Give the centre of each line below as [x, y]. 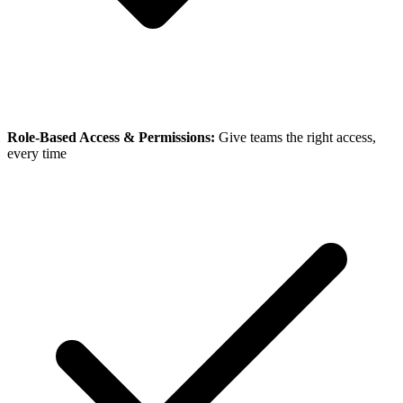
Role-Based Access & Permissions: [111, 137]
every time [37, 153]
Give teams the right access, [296, 137]
